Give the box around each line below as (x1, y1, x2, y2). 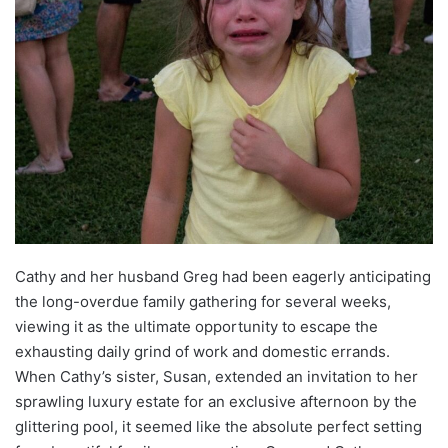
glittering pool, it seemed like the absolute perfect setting (15, 416, 422, 436)
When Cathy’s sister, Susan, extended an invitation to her (15, 366, 418, 386)
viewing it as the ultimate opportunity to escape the (15, 316, 378, 336)
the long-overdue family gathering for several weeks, (15, 291, 391, 311)
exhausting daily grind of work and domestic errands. (15, 341, 390, 361)
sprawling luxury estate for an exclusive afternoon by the (15, 391, 417, 411)
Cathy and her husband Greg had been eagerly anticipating (15, 266, 431, 286)
